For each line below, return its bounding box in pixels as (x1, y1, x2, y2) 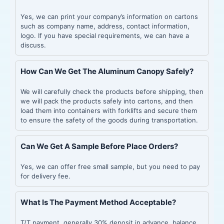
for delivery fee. (20, 171, 70, 180)
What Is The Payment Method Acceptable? (20, 197, 176, 207)
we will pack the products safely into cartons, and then (20, 96, 193, 105)
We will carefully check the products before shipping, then (20, 87, 203, 95)
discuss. (20, 40, 46, 49)
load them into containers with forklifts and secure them (20, 106, 197, 114)
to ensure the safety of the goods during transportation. (20, 115, 198, 124)
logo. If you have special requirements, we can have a (20, 31, 189, 39)
